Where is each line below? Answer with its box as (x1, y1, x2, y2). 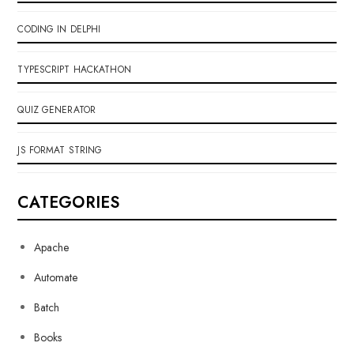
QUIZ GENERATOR (17, 103, 96, 117)
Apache (34, 239, 70, 255)
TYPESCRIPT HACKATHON (17, 62, 131, 77)
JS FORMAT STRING (17, 143, 103, 157)
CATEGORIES (17, 191, 120, 214)
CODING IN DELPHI (17, 22, 101, 36)
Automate (34, 269, 78, 285)
